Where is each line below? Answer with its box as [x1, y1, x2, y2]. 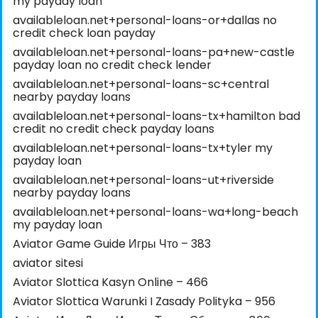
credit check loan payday [13, 25, 155, 42]
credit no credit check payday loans [13, 121, 214, 138]
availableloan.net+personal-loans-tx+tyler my [13, 140, 273, 157]
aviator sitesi [13, 255, 83, 272]
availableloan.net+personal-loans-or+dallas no [13, 12, 277, 29]
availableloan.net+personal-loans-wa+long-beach [13, 204, 298, 221]
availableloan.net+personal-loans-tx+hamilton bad [13, 108, 300, 125]
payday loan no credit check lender [13, 57, 212, 74]
